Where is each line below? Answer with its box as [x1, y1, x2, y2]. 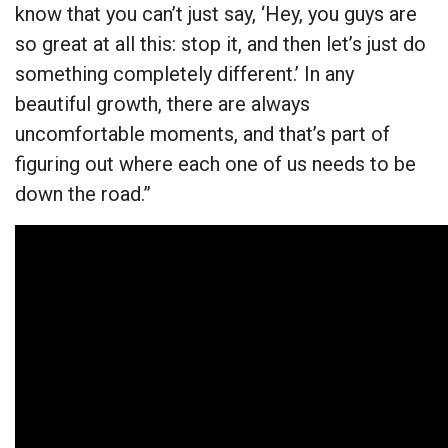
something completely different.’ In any [15, 62, 354, 87]
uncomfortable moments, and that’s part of [15, 122, 390, 147]
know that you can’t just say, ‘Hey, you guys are [15, 2, 417, 27]
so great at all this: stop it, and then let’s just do [15, 32, 426, 57]
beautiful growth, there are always [15, 92, 310, 117]
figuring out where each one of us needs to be [15, 152, 416, 177]
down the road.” [15, 182, 151, 207]
